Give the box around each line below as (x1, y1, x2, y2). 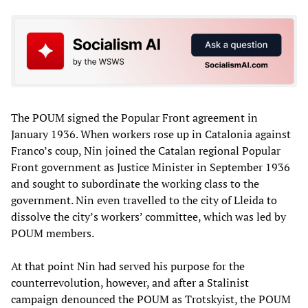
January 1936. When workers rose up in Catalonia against (11, 126, 291, 142)
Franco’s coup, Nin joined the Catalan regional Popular (11, 143, 280, 159)
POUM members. (11, 225, 94, 241)
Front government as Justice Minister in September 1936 (11, 159, 290, 175)
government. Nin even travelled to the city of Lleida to (11, 192, 277, 208)
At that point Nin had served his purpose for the (11, 258, 245, 274)
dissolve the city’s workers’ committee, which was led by (11, 209, 286, 225)
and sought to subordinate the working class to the (11, 176, 259, 192)
